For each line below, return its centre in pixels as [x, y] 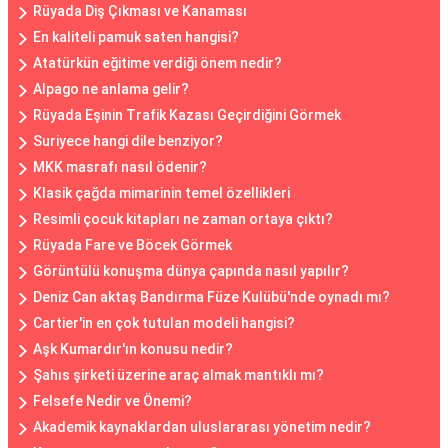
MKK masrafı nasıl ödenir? [120, 167]
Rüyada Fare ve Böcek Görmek [132, 245]
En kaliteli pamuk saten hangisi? [136, 37]
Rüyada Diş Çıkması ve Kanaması [140, 11]
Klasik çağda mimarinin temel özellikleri [161, 193]
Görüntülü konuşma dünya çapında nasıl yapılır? [191, 271]
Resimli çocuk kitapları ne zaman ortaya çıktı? [183, 219]
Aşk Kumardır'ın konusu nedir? [133, 349]
